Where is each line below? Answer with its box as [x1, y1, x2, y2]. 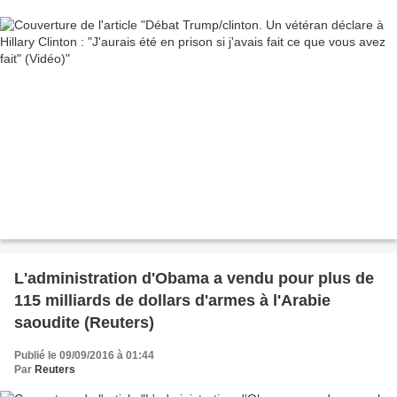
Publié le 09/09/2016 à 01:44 [14, 349, 154, 362]
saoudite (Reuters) [14, 314, 154, 332]
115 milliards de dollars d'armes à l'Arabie [14, 292, 331, 310]
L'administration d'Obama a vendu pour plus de [14, 269, 374, 288]
